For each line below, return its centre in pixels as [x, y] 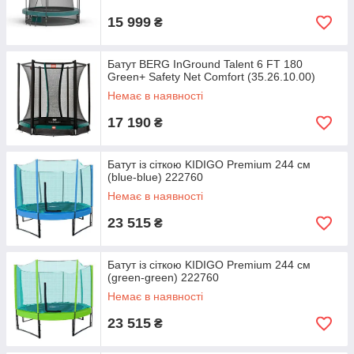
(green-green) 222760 [163, 277]
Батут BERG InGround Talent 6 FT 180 [205, 64]
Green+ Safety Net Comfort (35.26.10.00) [211, 77]
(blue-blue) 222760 [155, 177]
